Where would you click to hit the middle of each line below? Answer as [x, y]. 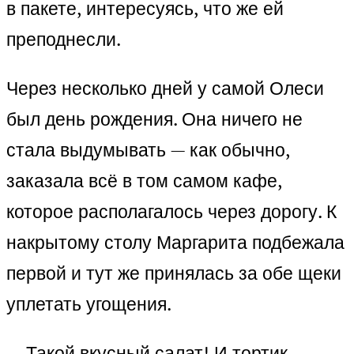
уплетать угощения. [89, 304]
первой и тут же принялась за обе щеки [174, 273]
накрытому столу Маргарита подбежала [175, 243]
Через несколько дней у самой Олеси [165, 88]
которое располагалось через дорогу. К [171, 212]
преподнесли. [64, 40]
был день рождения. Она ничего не [154, 119]
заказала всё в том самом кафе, [144, 181]
